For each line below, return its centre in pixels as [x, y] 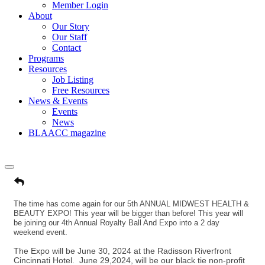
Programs [46, 58]
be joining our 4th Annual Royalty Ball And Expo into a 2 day [117, 223]
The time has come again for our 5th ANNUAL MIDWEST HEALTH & [131, 204]
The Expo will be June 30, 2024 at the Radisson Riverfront [122, 251]
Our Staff [70, 37]
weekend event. [42, 232]
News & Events [58, 101]
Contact [67, 48]
